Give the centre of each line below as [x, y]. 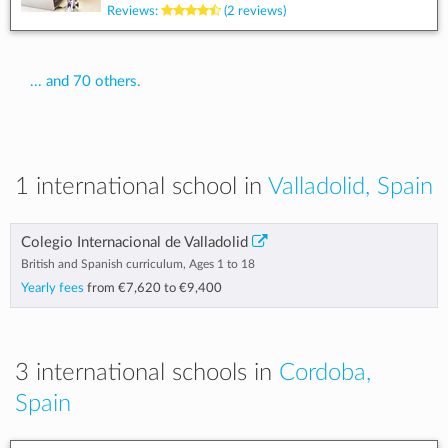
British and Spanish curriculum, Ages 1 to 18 [138, 264]
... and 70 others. [85, 81]
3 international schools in [147, 373]
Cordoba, [325, 373]
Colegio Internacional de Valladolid [134, 242]
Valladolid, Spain [350, 187]
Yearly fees [54, 288]
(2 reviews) [253, 11]
